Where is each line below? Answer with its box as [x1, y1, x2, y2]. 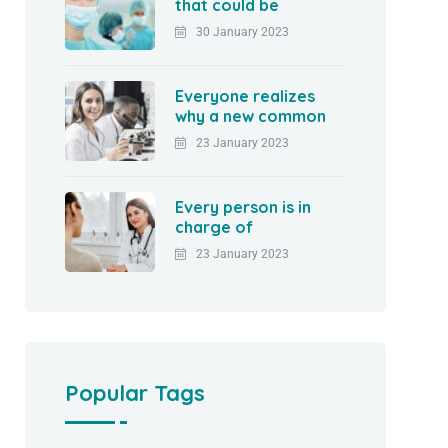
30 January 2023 [196, 24, 290, 39]
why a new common [175, 105, 327, 126]
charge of [175, 216, 254, 237]
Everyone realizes [175, 85, 316, 106]
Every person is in [175, 196, 312, 217]
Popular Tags [65, 378, 206, 407]
